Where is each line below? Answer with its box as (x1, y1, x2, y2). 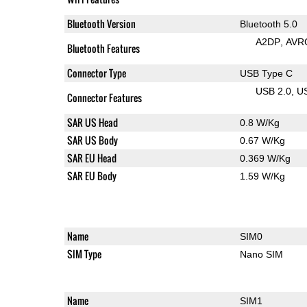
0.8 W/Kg (239, 116, 280, 128)
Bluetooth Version (66, 16, 136, 31)
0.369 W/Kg (239, 152, 291, 164)
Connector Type (66, 65, 126, 80)
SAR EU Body (66, 168, 116, 183)
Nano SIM (239, 248, 283, 260)
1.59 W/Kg (239, 170, 285, 182)
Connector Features (66, 90, 142, 105)
